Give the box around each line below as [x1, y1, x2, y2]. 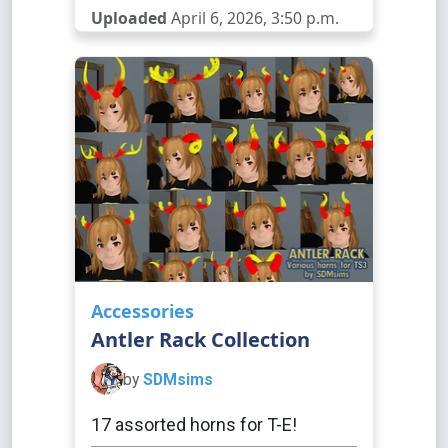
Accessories [91, 299, 194, 323]
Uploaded [91, 7, 167, 29]
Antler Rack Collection [91, 326, 310, 353]
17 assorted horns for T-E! [91, 414, 297, 435]
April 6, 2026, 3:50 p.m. [167, 7, 339, 29]
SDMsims [143, 369, 213, 389]
